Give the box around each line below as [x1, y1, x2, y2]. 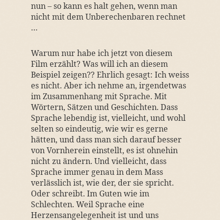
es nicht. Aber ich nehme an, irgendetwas [30, 80, 186, 91]
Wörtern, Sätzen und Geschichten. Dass [30, 102, 178, 112]
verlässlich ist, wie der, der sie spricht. [30, 177, 174, 188]
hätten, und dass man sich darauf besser [30, 134, 182, 145]
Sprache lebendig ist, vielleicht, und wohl [30, 112, 186, 123]
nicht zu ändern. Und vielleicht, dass [30, 156, 166, 166]
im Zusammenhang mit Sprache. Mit [30, 91, 167, 102]
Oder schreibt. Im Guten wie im [30, 188, 149, 199]
